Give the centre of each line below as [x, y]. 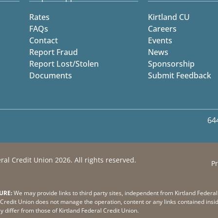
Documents [51, 76]
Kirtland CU [169, 17]
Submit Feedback [180, 76]
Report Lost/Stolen [64, 64]
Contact [44, 41]
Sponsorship [171, 64]
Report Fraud [54, 52]
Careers [162, 29]
